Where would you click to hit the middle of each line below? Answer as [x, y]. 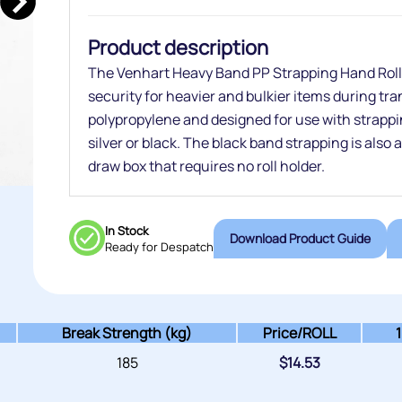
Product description [178, 48]
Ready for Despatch [159, 247]
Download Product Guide [354, 238]
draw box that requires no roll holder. [206, 166]
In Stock [126, 231]
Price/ [282, 333]
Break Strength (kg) [127, 333]
